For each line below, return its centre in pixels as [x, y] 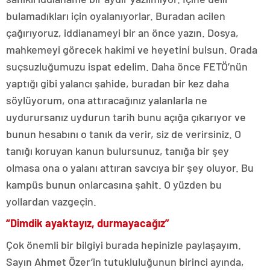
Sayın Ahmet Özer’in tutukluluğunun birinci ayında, [125, 262]
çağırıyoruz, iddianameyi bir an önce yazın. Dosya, [122, 33]
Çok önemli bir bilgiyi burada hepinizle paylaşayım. [124, 245]
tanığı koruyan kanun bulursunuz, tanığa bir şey [118, 151]
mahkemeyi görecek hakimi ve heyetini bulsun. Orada [132, 49]
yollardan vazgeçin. [51, 201]
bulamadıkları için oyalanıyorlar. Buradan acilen [116, 16]
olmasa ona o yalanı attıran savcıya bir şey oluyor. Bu [130, 168]
